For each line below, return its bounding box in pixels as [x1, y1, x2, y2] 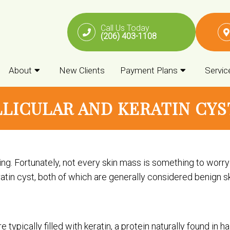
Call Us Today [101, 23, 149, 33]
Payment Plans [120, 65, 178, 75]
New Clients [59, 65, 105, 75]
